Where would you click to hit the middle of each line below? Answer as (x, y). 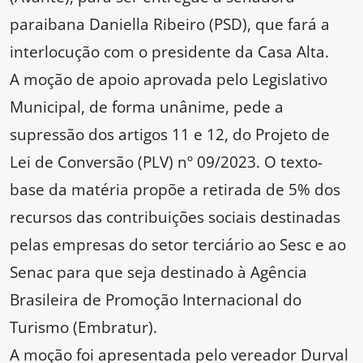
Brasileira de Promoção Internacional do (156, 300)
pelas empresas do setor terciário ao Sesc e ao (178, 245)
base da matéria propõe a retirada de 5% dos (175, 190)
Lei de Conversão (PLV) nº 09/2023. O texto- (166, 162)
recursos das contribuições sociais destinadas (175, 217)
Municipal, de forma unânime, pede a (147, 107)
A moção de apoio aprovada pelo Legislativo (169, 79)
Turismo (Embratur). (83, 327)
